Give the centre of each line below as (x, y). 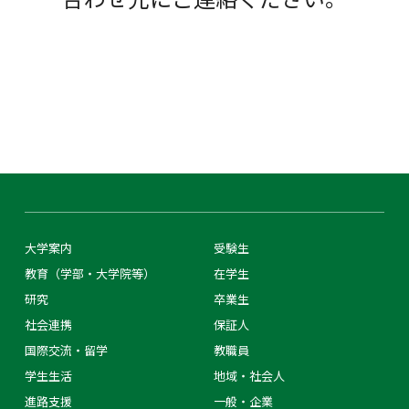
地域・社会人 (249, 376)
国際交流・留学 (66, 350)
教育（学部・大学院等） (89, 273)
